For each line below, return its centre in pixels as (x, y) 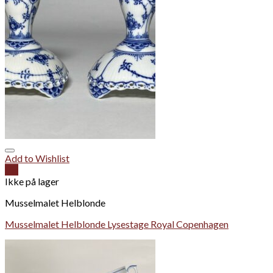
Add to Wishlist (37, 158)
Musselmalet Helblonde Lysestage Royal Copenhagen (117, 224)
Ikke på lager (32, 181)
